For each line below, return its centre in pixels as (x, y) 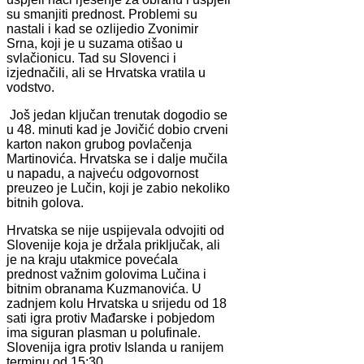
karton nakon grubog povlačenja (99, 144)
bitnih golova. (45, 202)
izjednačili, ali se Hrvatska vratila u (106, 72)
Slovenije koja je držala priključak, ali (113, 245)
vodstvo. (30, 87)
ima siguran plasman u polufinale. (104, 332)
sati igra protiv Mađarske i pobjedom (110, 318)
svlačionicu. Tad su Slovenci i (91, 58)
